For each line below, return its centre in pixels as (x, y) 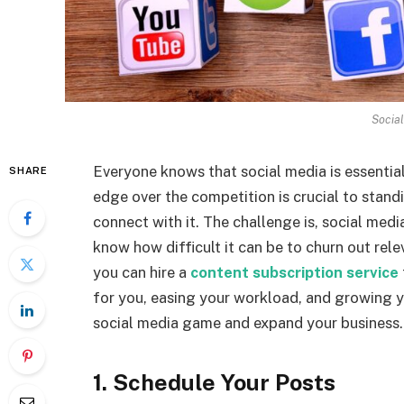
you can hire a (142, 273)
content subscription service (294, 273)
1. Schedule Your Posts (214, 382)
